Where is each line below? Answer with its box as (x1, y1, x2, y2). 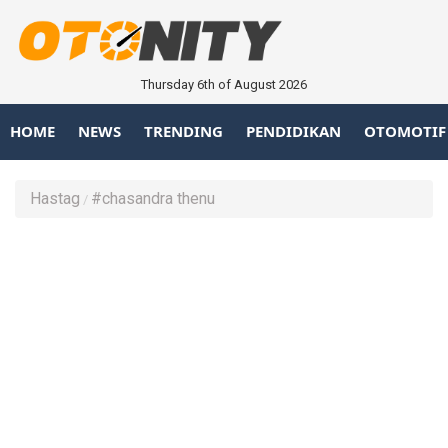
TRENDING (144, 121, 223, 142)
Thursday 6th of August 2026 (141, 76, 307, 92)
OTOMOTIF (364, 121, 446, 142)
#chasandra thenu (91, 188, 215, 208)
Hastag (30, 188, 80, 208)
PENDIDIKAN (246, 121, 341, 142)
